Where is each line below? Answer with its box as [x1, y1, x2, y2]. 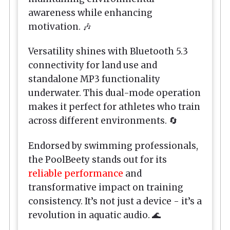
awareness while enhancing [28, 7, 152, 19]
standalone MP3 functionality [28, 73, 160, 85]
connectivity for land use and [28, 60, 157, 71]
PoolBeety [45, 154, 90, 165]
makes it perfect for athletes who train [28, 101, 200, 113]
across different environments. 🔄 [28, 115, 178, 127]
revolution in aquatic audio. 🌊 [28, 209, 161, 221]
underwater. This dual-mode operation [28, 87, 201, 99]
